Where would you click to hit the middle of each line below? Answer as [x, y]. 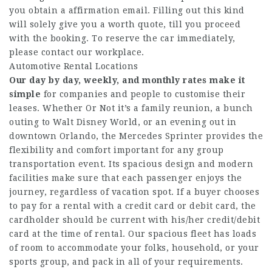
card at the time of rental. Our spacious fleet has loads [133, 234]
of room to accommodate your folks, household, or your [134, 248]
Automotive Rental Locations [74, 66]
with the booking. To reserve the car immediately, [122, 38]
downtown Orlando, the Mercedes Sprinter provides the [136, 136]
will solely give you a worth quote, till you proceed [125, 24]
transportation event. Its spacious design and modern [131, 164]
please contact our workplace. [77, 52]
